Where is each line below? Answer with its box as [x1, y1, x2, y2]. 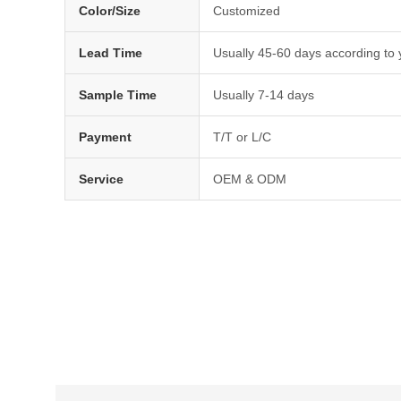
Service [79, 172, 124, 187]
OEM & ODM [213, 172, 286, 187]
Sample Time [79, 88, 157, 103]
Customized [213, 4, 280, 19]
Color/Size [79, 4, 141, 19]
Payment [79, 130, 132, 145]
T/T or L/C [213, 130, 271, 145]
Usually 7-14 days [213, 88, 314, 103]
